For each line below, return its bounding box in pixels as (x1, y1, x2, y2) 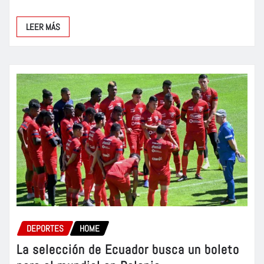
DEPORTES (27, 222, 64, 234)
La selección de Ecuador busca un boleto (16, 241, 239, 258)
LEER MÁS (26, 21, 60, 33)
